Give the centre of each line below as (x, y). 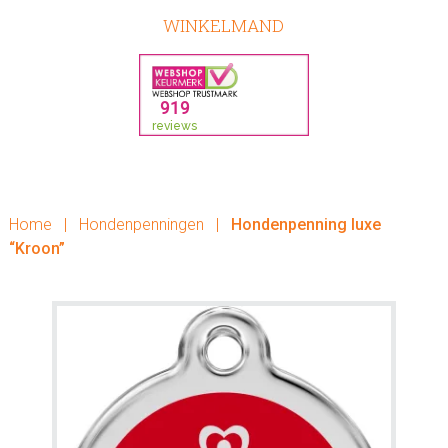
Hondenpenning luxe (303, 224)
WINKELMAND (224, 25)
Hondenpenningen (141, 224)
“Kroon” (36, 248)
